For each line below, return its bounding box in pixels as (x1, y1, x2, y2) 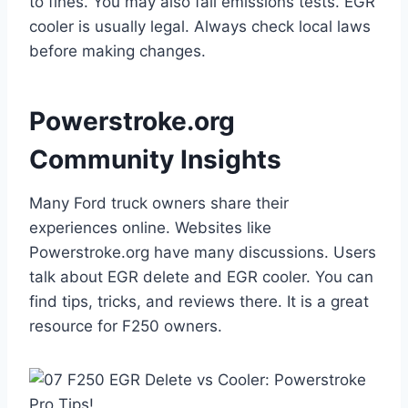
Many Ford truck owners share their (29, 194, 289, 213)
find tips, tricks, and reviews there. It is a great (29, 292, 369, 311)
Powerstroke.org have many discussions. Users (29, 243, 376, 262)
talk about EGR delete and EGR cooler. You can (29, 268, 373, 287)
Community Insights (29, 144, 281, 176)
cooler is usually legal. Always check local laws (29, 17, 371, 36)
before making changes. (29, 42, 206, 61)
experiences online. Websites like (29, 219, 271, 238)
